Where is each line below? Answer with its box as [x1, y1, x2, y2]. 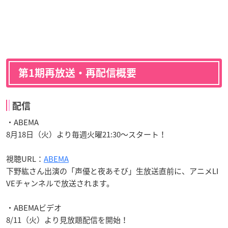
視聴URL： [6, 153, 44, 165]
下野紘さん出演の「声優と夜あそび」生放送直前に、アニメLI [6, 165, 218, 177]
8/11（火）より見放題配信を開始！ [6, 214, 128, 226]
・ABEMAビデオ [6, 202, 62, 214]
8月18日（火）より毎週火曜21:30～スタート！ [6, 129, 166, 140]
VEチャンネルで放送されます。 [6, 178, 114, 189]
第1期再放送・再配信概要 [18, 68, 136, 78]
